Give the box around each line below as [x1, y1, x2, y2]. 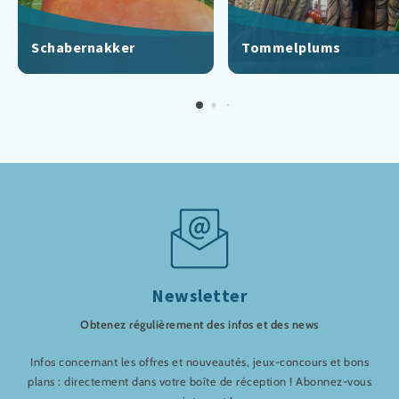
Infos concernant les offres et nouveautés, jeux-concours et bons [30, 355, 369, 370]
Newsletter [151, 284, 248, 307]
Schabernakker [31, 38, 135, 57]
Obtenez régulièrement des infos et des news [80, 318, 319, 332]
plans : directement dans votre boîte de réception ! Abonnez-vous [28, 375, 371, 389]
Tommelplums [241, 38, 341, 57]
